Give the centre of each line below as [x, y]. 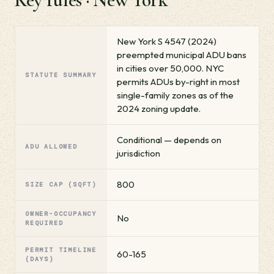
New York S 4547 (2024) [167, 41]
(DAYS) [39, 259]
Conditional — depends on [169, 140]
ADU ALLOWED [51, 146]
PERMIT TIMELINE [61, 250]
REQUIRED [44, 223]
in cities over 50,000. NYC [170, 68]
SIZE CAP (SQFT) [61, 184]
